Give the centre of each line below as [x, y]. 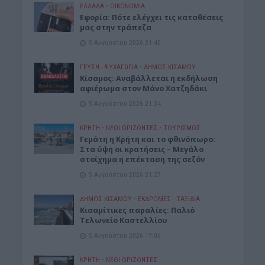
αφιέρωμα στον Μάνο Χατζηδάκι [144, 89]
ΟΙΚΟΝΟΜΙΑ [128, 6]
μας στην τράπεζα [116, 28]
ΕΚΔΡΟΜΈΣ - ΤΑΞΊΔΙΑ [169, 199]
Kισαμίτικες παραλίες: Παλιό [138, 211]
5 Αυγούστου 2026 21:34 [125, 104]
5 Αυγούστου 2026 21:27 [125, 175]
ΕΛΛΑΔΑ [92, 6]
